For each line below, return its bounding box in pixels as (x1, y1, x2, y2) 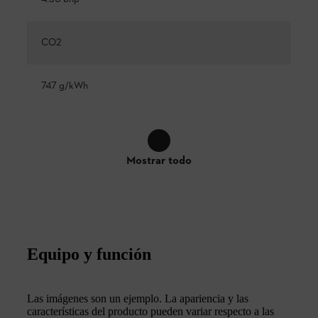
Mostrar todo (126, 153, 192, 169)
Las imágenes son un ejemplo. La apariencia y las (27, 292, 248, 305)
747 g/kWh (41, 79, 88, 93)
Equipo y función (27, 244, 151, 263)
